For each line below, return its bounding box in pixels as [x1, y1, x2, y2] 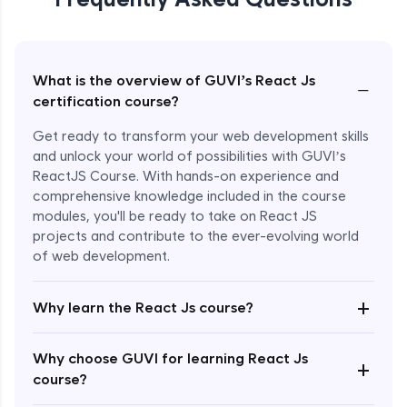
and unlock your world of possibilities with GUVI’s [33, 148, 346, 165]
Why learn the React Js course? [33, 298, 253, 316]
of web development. [33, 248, 170, 265]
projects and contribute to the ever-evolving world [33, 228, 359, 245]
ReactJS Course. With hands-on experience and [33, 168, 339, 185]
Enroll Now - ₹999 [154, 329, 253, 342]
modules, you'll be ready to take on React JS [33, 208, 317, 225]
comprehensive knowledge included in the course [33, 188, 346, 205]
